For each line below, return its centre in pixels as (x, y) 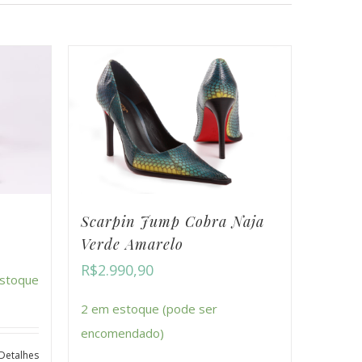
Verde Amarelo (132, 244)
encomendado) (122, 333)
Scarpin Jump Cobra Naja (172, 222)
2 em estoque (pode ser (149, 309)
